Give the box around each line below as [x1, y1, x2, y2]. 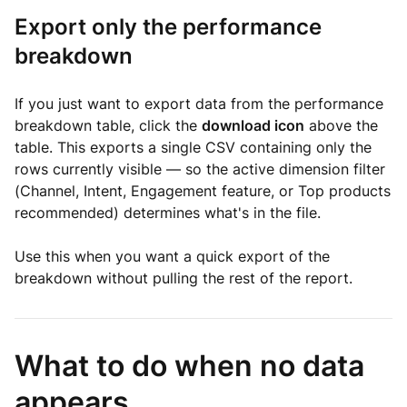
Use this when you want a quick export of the [15, 247, 330, 265]
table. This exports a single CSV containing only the [15, 138, 372, 156]
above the [304, 116, 378, 134]
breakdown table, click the [15, 116, 202, 134]
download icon [202, 116, 304, 134]
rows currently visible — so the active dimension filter [15, 160, 385, 178]
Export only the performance [15, 14, 322, 40]
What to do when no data [15, 348, 364, 383]
